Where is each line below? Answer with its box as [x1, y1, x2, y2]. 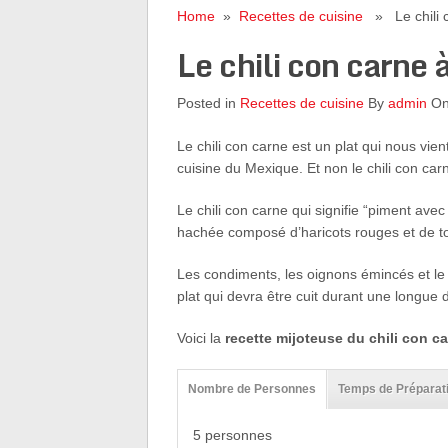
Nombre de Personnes [187, 382, 316, 396]
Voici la [176, 330, 225, 346]
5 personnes [192, 427, 272, 443]
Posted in [176, 95, 240, 111]
